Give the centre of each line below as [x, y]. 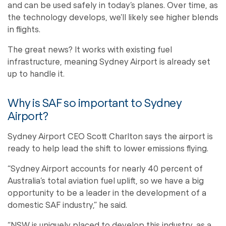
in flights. [24, 29]
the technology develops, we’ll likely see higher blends [113, 17]
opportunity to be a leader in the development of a [107, 192]
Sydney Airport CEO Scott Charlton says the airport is [110, 136]
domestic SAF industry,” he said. [67, 204]
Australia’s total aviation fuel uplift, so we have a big [106, 180]
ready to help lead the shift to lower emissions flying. [108, 148]
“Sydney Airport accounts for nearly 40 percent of [105, 168]
